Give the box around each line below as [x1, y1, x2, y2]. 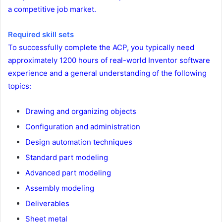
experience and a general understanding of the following [8, 68, 207, 78]
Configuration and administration [25, 122, 140, 132]
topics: [8, 81, 31, 91]
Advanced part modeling [25, 168, 111, 178]
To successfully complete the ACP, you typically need [8, 43, 194, 53]
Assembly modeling [25, 183, 94, 193]
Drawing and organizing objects [25, 107, 136, 116]
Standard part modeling [25, 153, 108, 163]
